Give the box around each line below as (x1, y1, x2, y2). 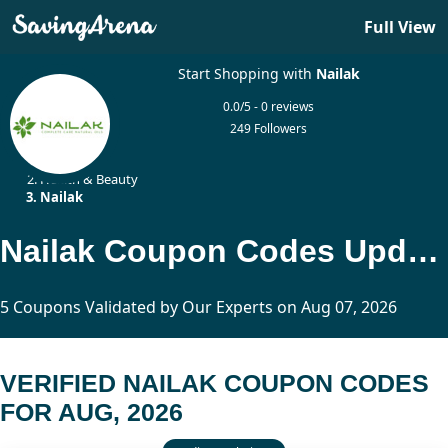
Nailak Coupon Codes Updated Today (407, 232, 439, 269)
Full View (364, 16, 436, 38)
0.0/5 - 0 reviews (223, 98, 315, 115)
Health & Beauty (40, 170, 138, 188)
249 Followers (230, 120, 308, 137)
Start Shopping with (177, 64, 316, 83)
